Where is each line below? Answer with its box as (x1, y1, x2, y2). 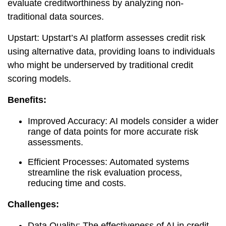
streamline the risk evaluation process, (28, 167, 182, 178)
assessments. (28, 137, 83, 147)
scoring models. (8, 74, 71, 84)
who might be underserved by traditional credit (8, 60, 193, 70)
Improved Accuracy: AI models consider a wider (28, 116, 218, 126)
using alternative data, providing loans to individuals (8, 46, 215, 56)
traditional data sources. (8, 12, 104, 22)
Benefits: (8, 95, 46, 105)
